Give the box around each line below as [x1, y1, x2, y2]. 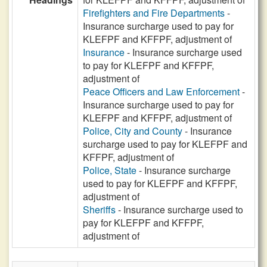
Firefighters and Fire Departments [83, 6, 225, 20]
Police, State [83, 163, 136, 177]
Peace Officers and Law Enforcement [83, 85, 240, 98]
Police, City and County [83, 124, 182, 138]
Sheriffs [83, 203, 116, 216]
